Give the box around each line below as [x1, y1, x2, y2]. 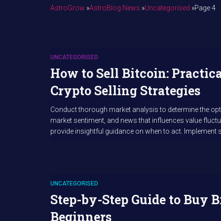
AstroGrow [50, 4, 85, 12]
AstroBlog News [89, 4, 140, 12]
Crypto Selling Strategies [50, 82, 200, 99]
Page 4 [194, 4, 216, 12]
